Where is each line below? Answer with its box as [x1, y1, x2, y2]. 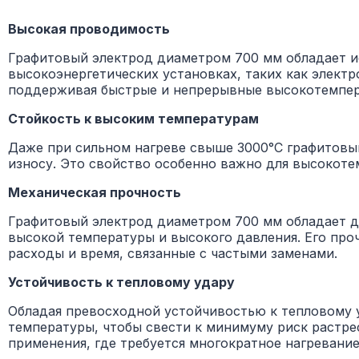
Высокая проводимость [8, 20, 170, 37]
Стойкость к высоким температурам [8, 110, 259, 127]
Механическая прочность [8, 184, 181, 200]
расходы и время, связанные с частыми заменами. [8, 244, 337, 261]
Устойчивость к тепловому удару [8, 273, 235, 290]
